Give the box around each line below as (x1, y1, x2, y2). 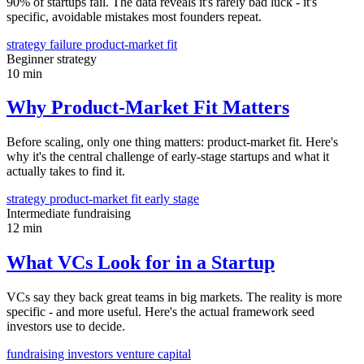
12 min (6, 221, 42, 236)
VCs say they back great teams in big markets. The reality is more (6, 290, 342, 305)
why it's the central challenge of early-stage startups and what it (6, 149, 329, 164)
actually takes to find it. (6, 164, 125, 179)
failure (50, 37, 85, 51)
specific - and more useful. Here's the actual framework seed (6, 305, 314, 319)
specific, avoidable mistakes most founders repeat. (6, 9, 262, 24)
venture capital (116, 347, 191, 362)
